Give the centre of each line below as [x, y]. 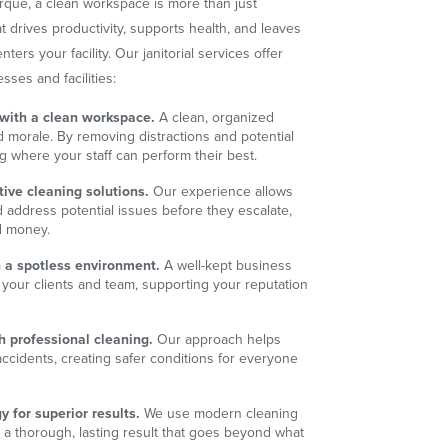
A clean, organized [215, 117]
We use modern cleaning [219, 414]
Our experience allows [221, 191]
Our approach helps [217, 339]
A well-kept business [226, 265]
